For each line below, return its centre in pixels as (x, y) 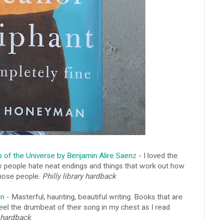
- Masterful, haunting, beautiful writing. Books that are (93, 197)
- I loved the (157, 155)
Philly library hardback (79, 176)
